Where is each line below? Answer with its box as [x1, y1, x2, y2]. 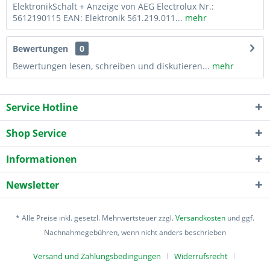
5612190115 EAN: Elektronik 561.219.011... [13, 11, 183, 24]
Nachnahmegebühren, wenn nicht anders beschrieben [44, 227, 226, 237]
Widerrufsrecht [174, 250, 228, 262]
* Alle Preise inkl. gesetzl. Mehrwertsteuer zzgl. [16, 212, 175, 223]
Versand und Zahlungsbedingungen [33, 250, 161, 262]
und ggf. [225, 212, 254, 223]
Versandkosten [175, 212, 225, 223]
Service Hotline [6, 100, 78, 114]
